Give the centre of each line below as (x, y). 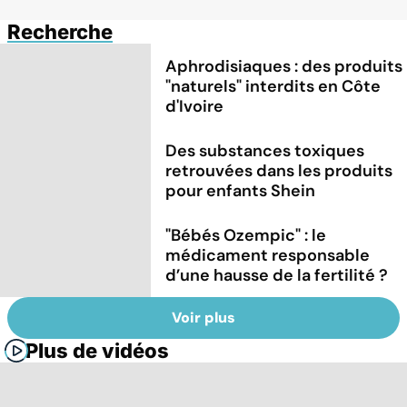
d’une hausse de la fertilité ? (277, 275)
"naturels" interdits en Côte (273, 86)
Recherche (60, 31)
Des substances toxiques (265, 150)
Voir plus (203, 318)
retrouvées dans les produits (279, 170)
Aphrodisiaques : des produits (284, 66)
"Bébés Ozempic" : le (246, 235)
